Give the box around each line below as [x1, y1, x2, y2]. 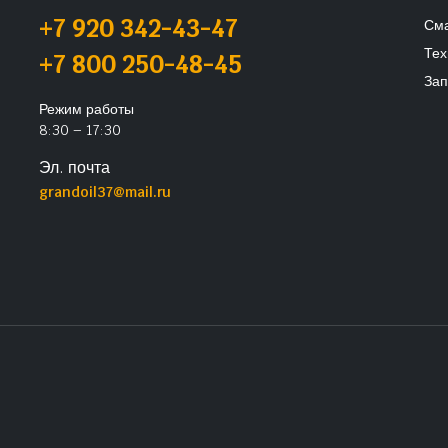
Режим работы [39, 99, 134, 118]
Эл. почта [39, 156, 110, 178]
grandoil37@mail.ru [39, 182, 172, 201]
